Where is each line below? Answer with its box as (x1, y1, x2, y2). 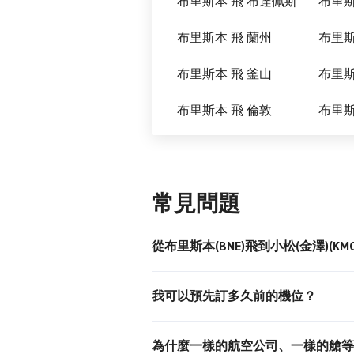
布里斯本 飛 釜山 (177, 66, 272, 81)
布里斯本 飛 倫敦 (177, 102, 272, 118)
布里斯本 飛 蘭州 (177, 29, 272, 45)
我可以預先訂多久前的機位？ (152, 288, 316, 303)
